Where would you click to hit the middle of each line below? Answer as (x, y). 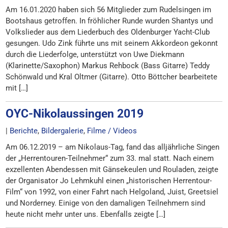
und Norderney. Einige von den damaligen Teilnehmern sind (106, 203)
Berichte (24, 131)
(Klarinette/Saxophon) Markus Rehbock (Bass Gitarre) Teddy (108, 66)
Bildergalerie (63, 131)
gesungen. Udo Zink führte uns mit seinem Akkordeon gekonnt (112, 43)
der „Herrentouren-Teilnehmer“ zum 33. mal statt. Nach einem (110, 158)
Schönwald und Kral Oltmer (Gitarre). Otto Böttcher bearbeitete (112, 77)
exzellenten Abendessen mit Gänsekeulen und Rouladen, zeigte (113, 169)
